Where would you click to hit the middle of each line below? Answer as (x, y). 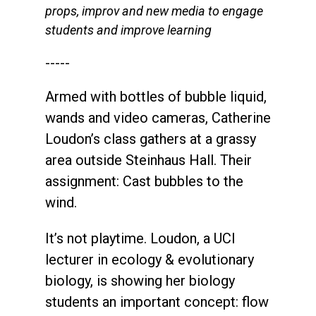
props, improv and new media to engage (154, 11)
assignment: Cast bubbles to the (144, 181)
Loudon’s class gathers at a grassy (151, 139)
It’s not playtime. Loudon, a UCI (140, 238)
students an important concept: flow (157, 302)
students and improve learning (128, 30)
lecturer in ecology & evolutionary (150, 259)
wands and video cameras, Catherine (158, 117)
